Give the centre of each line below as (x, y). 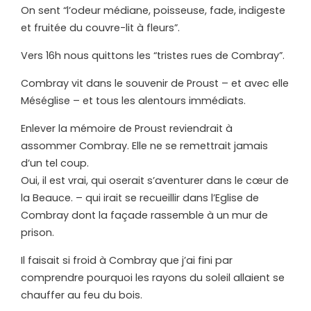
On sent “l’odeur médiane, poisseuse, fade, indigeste (153, 11)
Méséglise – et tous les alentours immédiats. (133, 101)
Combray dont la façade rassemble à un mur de (144, 216)
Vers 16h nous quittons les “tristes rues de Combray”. (153, 56)
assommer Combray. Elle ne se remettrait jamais (144, 146)
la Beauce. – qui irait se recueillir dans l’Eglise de (140, 198)
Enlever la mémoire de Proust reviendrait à (127, 129)
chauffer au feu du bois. (82, 295)
